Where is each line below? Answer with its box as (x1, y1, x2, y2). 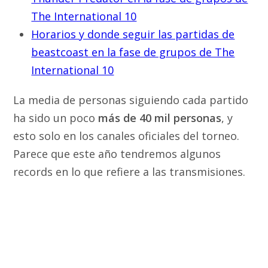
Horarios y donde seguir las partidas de (31, 27, 235, 41)
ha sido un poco (13, 111, 99, 125)
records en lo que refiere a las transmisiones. (13, 165, 246, 179)
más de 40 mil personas (98, 111, 222, 125)
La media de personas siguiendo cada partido (13, 93, 249, 107)
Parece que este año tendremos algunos (13, 147, 221, 161)
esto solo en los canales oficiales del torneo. (13, 129, 240, 143)
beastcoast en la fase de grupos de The (31, 45, 235, 59)
